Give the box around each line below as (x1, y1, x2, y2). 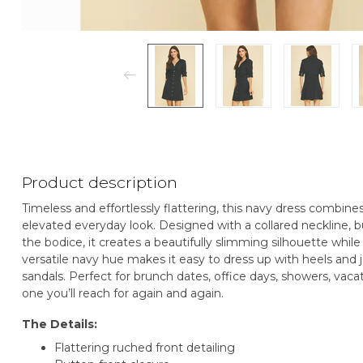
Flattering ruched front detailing (54, 340, 235, 356)
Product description (22, 172, 177, 192)
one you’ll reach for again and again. (22, 285, 224, 301)
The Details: (22, 316, 97, 331)
